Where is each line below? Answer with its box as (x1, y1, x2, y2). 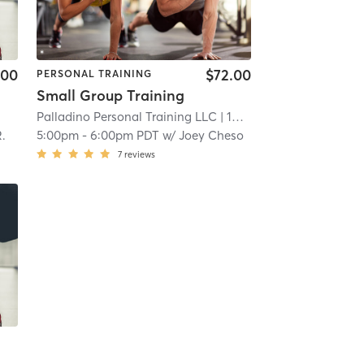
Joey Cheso (178, 127, 244, 143)
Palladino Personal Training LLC (36, 108, 217, 124)
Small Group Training (36, 85, 184, 105)
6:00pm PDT (89, 127, 159, 143)
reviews (123, 148, 155, 160)
